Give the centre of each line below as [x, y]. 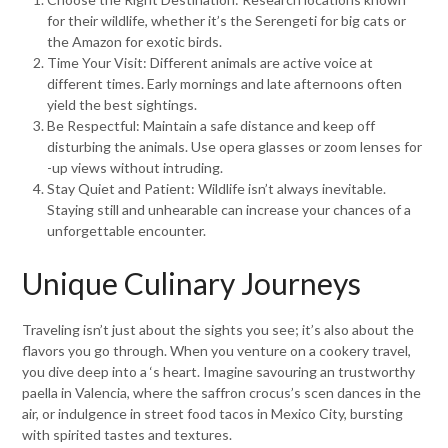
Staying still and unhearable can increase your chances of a [229, 210]
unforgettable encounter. [127, 231]
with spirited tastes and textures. [127, 435]
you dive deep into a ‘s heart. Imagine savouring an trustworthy [219, 372]
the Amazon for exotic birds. [135, 42]
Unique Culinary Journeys [192, 283]
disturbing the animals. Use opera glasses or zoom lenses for [235, 147]
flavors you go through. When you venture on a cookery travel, [217, 351]
